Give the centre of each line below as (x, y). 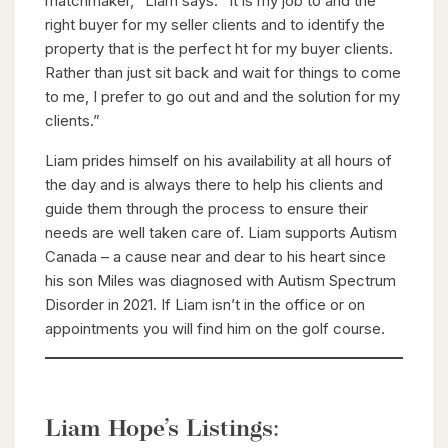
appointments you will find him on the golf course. (215, 328)
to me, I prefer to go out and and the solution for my (222, 96)
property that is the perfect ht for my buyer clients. (219, 48)
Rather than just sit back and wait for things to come (223, 72)
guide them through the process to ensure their (206, 208)
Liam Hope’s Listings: (162, 430)
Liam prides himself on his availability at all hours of (218, 160)
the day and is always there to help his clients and (214, 184)
